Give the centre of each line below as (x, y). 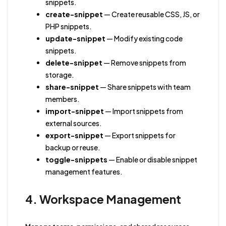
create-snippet (74, 14)
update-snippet (75, 39)
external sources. (73, 123)
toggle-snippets (76, 160)
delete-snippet (74, 63)
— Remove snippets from (144, 63)
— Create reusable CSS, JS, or (151, 14)
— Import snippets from (143, 111)
